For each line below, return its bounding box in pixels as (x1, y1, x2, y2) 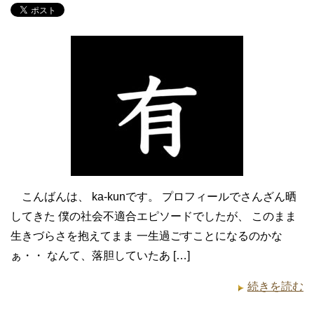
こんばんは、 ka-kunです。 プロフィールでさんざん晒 (11, 191, 296, 203)
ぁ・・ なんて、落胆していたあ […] (11, 250, 190, 261)
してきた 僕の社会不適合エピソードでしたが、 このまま (11, 210, 296, 222)
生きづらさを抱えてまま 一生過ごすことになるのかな (11, 230, 282, 242)
